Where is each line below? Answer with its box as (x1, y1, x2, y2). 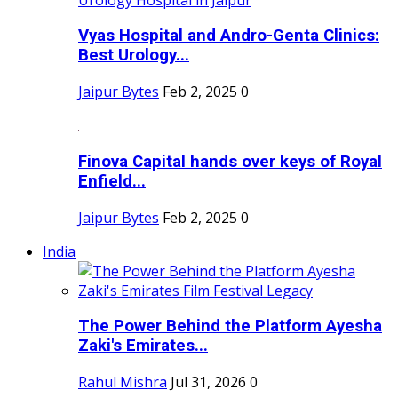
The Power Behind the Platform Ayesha (78, 316, 382, 337)
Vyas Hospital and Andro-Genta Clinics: (78, 26, 379, 46)
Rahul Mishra (78, 371, 167, 392)
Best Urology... (78, 45, 189, 66)
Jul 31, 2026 (171, 371, 246, 392)
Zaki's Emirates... (78, 336, 208, 356)
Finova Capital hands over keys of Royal (78, 151, 382, 171)
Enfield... (78, 171, 146, 191)
